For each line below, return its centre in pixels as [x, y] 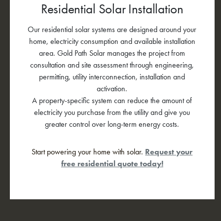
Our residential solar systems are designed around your [112, 29]
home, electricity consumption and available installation [112, 41]
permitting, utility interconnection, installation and [112, 76]
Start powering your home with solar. [89, 151]
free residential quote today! [112, 163]
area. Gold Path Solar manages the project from [112, 53]
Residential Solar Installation [112, 9]
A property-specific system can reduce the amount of [112, 100]
